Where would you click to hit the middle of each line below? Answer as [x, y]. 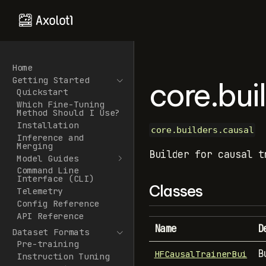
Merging [34, 145]
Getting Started [51, 80]
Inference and [50, 137]
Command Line [47, 170]
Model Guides [47, 158]
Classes [176, 191]
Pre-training [47, 244]
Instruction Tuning [63, 256]
